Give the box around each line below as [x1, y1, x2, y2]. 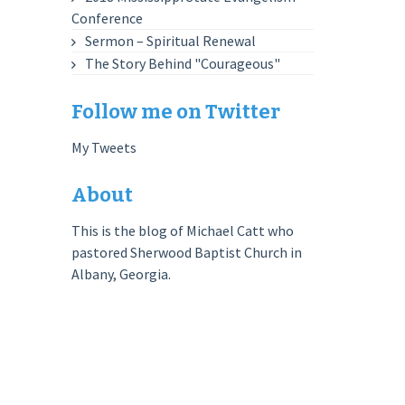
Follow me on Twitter [71, 99, 281, 124]
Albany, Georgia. [71, 265, 172, 283]
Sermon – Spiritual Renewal [85, 32, 257, 50]
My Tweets [71, 138, 137, 156]
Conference [71, 9, 144, 27]
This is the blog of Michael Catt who [71, 221, 295, 240]
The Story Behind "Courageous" [85, 54, 281, 72]
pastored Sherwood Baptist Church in [71, 243, 303, 261]
